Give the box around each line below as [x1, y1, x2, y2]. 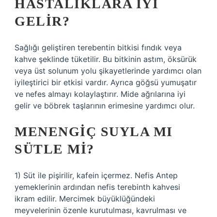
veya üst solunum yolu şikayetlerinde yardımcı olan [15, 66, 201, 76]
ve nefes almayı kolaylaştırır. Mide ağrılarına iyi [15, 89, 186, 99]
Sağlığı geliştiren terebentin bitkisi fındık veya [15, 43, 182, 52]
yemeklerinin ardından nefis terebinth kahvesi [15, 182, 180, 192]
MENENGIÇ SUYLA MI [15, 124, 173, 139]
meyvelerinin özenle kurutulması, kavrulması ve [15, 205, 186, 215]
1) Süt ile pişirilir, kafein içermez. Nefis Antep [15, 170, 178, 180]
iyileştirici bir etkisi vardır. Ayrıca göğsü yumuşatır [15, 77, 197, 87]
